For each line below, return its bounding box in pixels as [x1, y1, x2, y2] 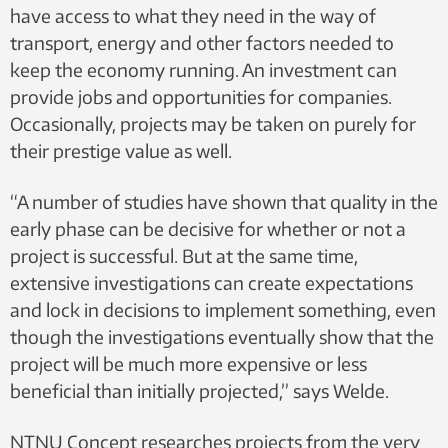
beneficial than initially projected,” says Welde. [10, 378, 389, 402]
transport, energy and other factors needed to [10, 30, 394, 54]
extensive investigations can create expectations [10, 270, 413, 294]
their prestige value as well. [10, 138, 232, 162]
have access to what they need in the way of [10, 3, 376, 27]
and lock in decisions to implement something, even [10, 297, 436, 321]
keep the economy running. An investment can [10, 57, 397, 81]
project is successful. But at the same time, [10, 243, 358, 267]
